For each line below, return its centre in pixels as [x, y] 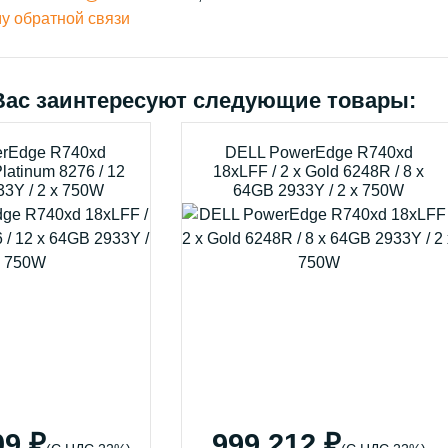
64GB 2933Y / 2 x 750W [319, 190]
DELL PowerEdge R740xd [318, 152]
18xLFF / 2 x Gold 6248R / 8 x [319, 171]
